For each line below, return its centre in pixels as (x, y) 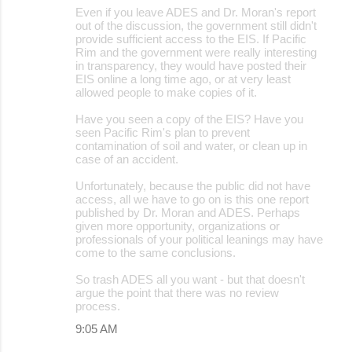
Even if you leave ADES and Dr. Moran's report (196, 12)
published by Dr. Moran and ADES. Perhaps (188, 212)
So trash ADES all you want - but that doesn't (190, 279)
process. (98, 306)
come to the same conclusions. (156, 252)
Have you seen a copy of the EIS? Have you (189, 119)
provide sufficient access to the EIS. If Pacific (191, 38)
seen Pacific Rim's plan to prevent (163, 132)
